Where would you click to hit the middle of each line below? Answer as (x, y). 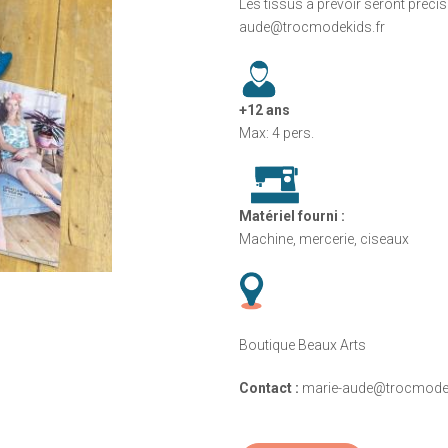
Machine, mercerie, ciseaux (323, 238)
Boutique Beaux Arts (302, 344)
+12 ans (264, 109)
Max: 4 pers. (276, 132)
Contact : (268, 387)
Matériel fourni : (291, 215)
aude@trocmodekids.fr (311, 26)
